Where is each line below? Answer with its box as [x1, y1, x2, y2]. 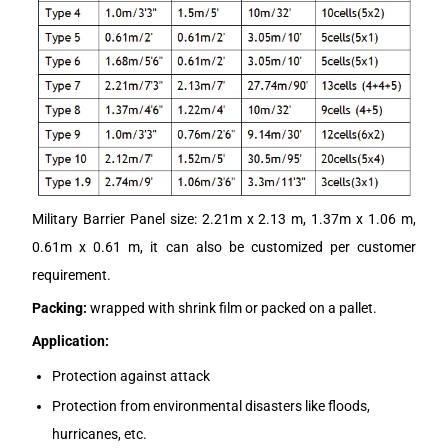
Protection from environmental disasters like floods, [52, 398, 371, 415]
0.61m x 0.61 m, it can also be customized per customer [32, 239, 416, 256]
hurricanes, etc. [52, 426, 148, 443]
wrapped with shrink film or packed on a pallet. [87, 300, 378, 317]
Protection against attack [52, 367, 211, 384]
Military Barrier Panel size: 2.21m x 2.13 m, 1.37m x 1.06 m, [32, 211, 416, 228]
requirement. [32, 267, 112, 284]
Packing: [32, 300, 88, 317]
